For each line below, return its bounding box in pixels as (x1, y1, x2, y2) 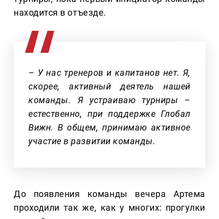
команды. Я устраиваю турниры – (28, 95, 191, 106)
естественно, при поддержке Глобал (28, 109, 191, 119)
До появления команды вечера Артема (14, 189, 205, 199)
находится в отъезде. (14, 7, 107, 18)
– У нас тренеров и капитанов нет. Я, (28, 67, 191, 78)
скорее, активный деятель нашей (28, 81, 191, 92)
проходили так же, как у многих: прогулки (14, 202, 205, 213)
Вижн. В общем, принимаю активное (28, 122, 191, 133)
